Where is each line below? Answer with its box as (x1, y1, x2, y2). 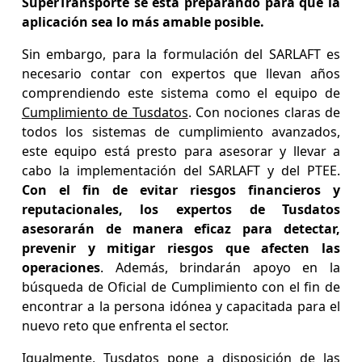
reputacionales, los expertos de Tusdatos (21, 200, 341, 219)
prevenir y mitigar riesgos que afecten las (21, 239, 341, 258)
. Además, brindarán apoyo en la (99, 259, 341, 277)
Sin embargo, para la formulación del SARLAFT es (21, 45, 341, 64)
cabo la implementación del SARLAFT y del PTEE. (21, 162, 341, 180)
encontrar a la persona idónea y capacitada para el (21, 297, 341, 316)
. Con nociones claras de (187, 103, 341, 122)
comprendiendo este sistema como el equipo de (21, 84, 341, 103)
